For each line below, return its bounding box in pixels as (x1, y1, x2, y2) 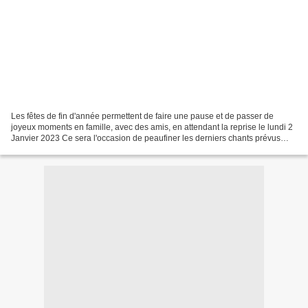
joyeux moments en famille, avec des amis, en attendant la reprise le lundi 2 (11, 122, 293, 132)
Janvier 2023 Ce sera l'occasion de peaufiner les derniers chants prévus (11, 133, 280, 143)
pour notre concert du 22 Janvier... (11, 144, 137, 154)
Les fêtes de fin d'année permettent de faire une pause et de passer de (11, 111, 274, 121)
